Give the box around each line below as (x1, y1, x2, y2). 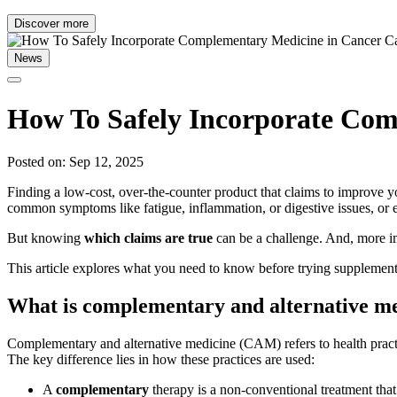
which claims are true (84, 230, 216, 246)
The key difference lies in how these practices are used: (7, 352, 318, 368)
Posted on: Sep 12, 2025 (7, 154, 144, 170)
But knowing (7, 230, 84, 246)
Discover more (14, 17, 89, 31)
